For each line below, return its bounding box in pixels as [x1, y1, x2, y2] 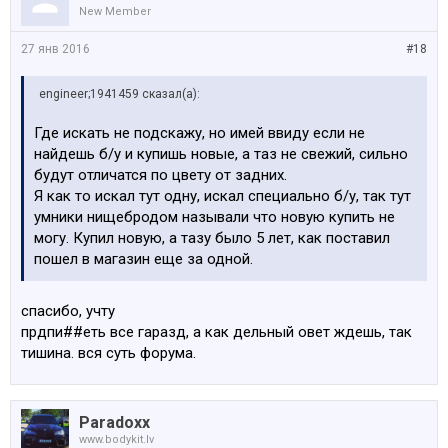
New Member [79, 5, 151, 18]
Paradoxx [79, 413, 150, 432]
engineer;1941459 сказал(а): [39, 87, 200, 101]
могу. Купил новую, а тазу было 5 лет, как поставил [34, 229, 390, 247]
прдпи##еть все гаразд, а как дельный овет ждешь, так [21, 323, 412, 341]
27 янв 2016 [21, 42, 90, 56]
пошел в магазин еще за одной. [34, 250, 253, 268]
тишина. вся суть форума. [21, 344, 196, 362]
